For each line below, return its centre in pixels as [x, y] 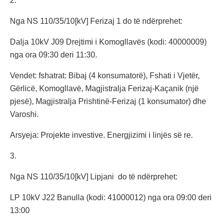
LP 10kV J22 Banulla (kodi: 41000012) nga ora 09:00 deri [111, 198]
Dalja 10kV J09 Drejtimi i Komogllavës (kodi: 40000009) [108, 42]
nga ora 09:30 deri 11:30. [54, 55]
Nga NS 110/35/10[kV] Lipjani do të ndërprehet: [94, 177]
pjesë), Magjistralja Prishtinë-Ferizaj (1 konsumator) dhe [108, 102]
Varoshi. [24, 114]
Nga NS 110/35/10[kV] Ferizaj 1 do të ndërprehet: [96, 21]
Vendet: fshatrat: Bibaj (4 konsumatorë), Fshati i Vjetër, [105, 76]
